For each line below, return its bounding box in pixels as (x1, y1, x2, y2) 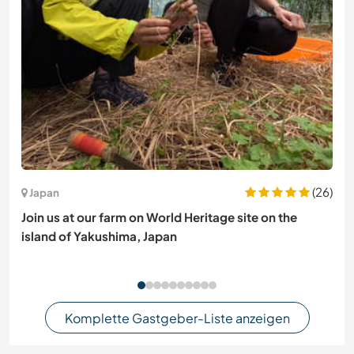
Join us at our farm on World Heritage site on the (21, 209, 297, 225)
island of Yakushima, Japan (21, 228, 177, 244)
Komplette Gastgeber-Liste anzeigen (64, 309, 290, 326)
